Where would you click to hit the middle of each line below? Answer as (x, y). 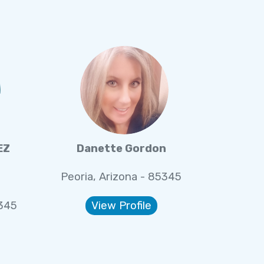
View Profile (121, 205)
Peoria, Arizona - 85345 (121, 177)
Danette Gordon (121, 148)
